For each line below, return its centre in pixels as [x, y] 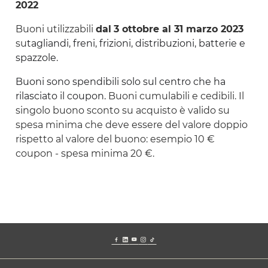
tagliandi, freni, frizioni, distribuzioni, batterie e [136, 43]
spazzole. [37, 58]
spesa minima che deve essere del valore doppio [132, 125]
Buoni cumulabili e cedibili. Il [176, 96]
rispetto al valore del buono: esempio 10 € [115, 139]
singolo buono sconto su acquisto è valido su [123, 110]
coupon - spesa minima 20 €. [85, 153]
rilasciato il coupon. [62, 96]
